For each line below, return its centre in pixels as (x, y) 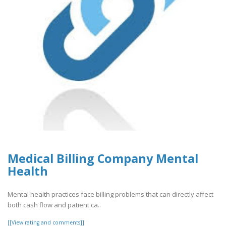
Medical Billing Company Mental (103, 159)
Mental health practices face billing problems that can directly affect (110, 194)
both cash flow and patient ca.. (54, 205)
